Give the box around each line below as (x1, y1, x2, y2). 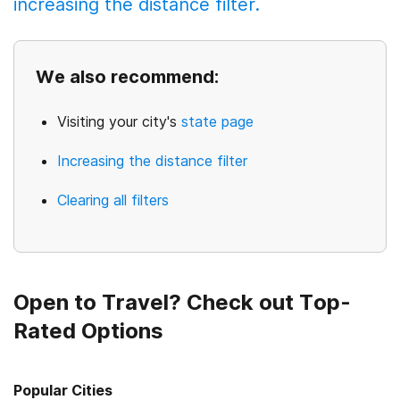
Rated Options (13, 318, 163, 344)
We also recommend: (36, 66, 219, 87)
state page (181, 112, 254, 130)
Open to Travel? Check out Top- (13, 289, 351, 315)
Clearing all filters (57, 191, 169, 209)
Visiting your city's (57, 112, 181, 130)
